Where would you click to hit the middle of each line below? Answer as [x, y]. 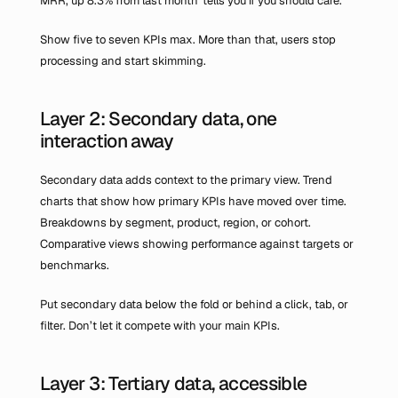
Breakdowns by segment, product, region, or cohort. [175, 223]
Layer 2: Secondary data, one [159, 119]
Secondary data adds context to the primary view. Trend [186, 180]
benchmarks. [75, 265]
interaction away [107, 141]
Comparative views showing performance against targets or [197, 244]
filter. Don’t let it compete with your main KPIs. [160, 326]
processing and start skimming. [123, 61]
